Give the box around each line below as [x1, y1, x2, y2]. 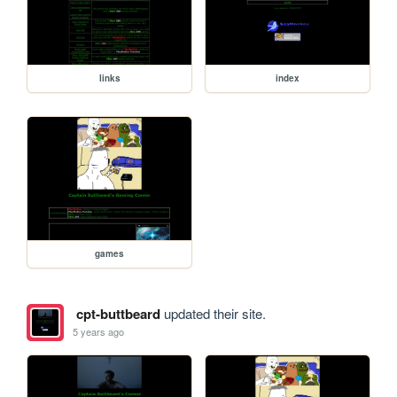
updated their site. [160, 303, 266, 323]
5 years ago [73, 324, 125, 339]
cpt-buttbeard [75, 303, 160, 323]
